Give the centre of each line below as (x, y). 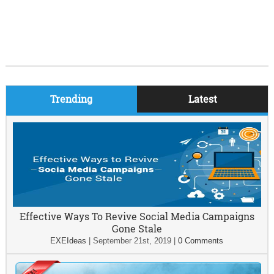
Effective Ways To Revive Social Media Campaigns (137, 217)
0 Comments (201, 241)
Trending (72, 99)
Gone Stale (137, 229)
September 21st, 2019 (132, 241)
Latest (202, 99)
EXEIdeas (68, 241)
